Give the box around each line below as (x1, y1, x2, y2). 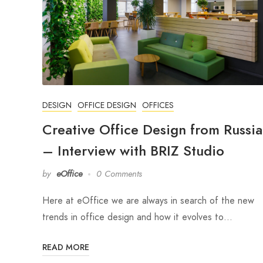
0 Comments (96, 168, 142, 180)
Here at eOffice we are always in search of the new (42, 194, 254, 208)
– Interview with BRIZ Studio (42, 141, 224, 161)
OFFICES (142, 99, 174, 112)
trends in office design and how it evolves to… (42, 210, 232, 224)
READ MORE (42, 242, 89, 254)
